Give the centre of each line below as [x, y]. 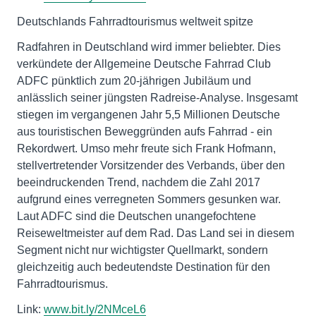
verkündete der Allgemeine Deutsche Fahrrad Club [144, 63]
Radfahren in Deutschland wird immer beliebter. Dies [149, 47]
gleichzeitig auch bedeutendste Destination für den [144, 267]
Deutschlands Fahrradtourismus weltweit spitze [135, 21]
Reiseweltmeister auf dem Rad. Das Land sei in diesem [156, 233]
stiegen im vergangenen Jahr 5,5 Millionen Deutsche [148, 114]
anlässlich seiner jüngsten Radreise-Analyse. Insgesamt [157, 97]
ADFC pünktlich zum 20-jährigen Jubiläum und [134, 80]
